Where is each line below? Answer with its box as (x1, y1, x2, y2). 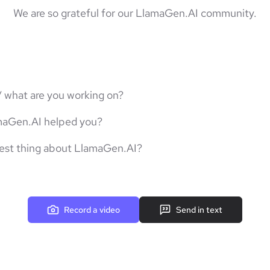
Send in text (176, 204, 222, 215)
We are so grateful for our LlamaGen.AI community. (13, 6, 257, 20)
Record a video (64, 204, 120, 215)
